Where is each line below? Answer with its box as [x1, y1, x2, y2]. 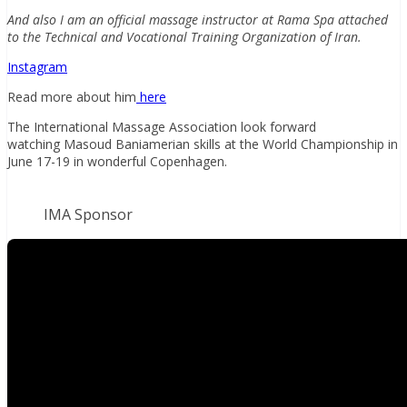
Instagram [7, 57, 67, 75]
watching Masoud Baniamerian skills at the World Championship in [7, 134, 398, 153]
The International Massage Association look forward [7, 117, 316, 135]
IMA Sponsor [44, 203, 133, 224]
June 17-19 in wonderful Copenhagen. [7, 152, 227, 170]
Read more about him [7, 87, 136, 105]
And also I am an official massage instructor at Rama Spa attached [7, 10, 388, 28]
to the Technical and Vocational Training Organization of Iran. [7, 27, 362, 45]
